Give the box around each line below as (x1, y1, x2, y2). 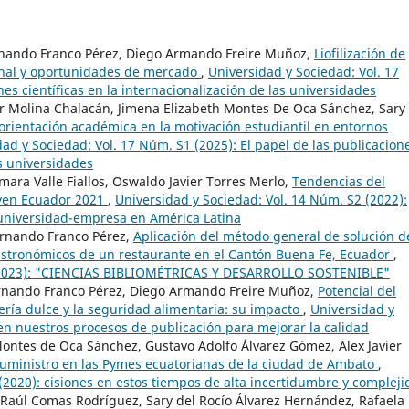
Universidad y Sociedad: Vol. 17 (208, 63, 399, 81)
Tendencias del (292, 173, 385, 191)
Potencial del (318, 282, 396, 300)
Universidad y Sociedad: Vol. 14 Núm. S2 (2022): (115, 191, 407, 209)
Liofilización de (314, 45, 405, 63)
